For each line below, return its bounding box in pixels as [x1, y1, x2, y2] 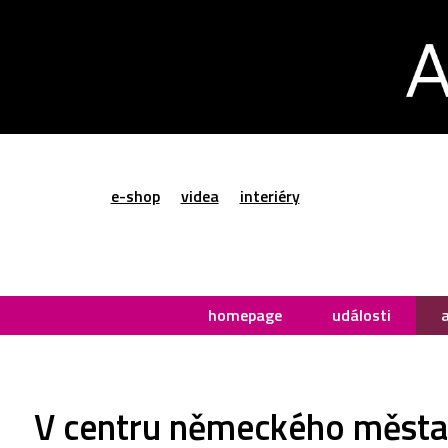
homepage [208, 302, 282, 327]
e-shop [110, 184, 160, 209]
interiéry [239, 184, 300, 209]
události [332, 302, 391, 327]
